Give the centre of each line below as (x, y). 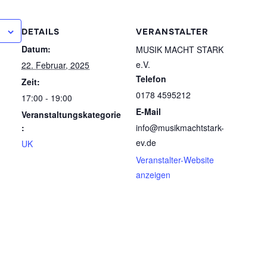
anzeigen (153, 174)
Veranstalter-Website (175, 159)
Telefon (151, 78)
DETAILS (41, 31)
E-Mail (148, 111)
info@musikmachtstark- (180, 127)
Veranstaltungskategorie (71, 114)
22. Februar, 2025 (55, 65)
